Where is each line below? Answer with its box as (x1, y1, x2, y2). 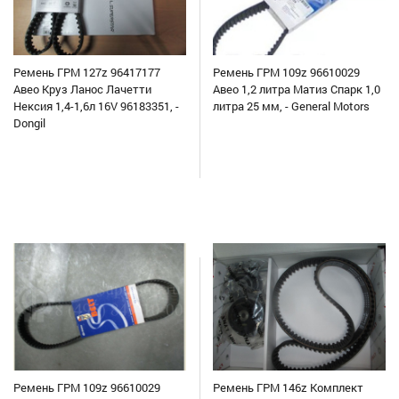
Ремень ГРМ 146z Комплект (213, 379, 363, 396)
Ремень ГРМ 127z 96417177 (13, 64, 160, 81)
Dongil (13, 115, 45, 132)
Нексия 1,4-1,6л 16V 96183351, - (13, 98, 179, 115)
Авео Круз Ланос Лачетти (13, 81, 151, 98)
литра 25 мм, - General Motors (213, 98, 370, 115)
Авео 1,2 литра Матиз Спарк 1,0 (213, 81, 380, 98)
